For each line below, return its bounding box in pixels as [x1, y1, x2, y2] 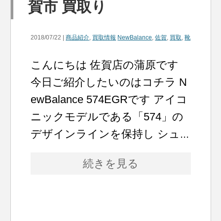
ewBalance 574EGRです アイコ [31, 93, 188, 106]
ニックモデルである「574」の [31, 110, 184, 123]
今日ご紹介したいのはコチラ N [31, 76, 187, 88]
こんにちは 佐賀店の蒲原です [31, 59, 179, 71]
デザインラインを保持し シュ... [31, 128, 189, 140]
